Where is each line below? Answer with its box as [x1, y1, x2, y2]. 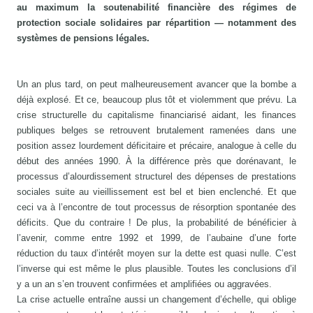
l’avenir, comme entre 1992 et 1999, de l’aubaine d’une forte [17, 233, 296, 244]
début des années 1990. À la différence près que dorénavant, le [17, 156, 296, 167]
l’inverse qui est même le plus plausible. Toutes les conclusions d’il [17, 263, 296, 275]
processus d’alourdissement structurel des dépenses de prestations [17, 171, 296, 182]
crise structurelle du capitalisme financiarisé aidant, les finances [17, 110, 296, 121]
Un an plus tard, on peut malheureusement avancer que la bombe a [17, 79, 296, 90]
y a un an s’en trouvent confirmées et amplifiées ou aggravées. [17, 279, 272, 290]
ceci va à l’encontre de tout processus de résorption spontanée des [17, 202, 296, 213]
